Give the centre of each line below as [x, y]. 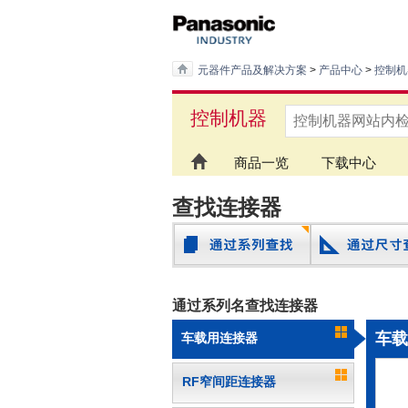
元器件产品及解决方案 [252, 71]
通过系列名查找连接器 [245, 306]
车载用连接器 [219, 338]
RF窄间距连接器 [229, 382]
